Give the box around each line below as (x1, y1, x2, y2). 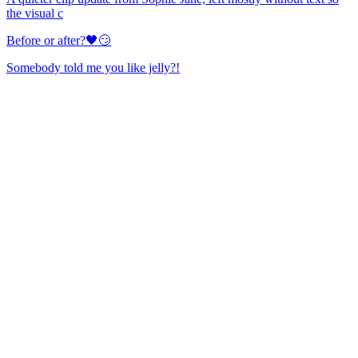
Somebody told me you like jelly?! (6, 61, 180, 75)
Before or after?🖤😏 (6, 34, 111, 48)
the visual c (6, 6, 63, 21)
